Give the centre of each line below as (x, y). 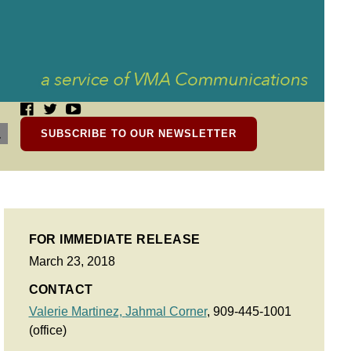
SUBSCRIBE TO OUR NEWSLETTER (139, 134)
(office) (47, 330)
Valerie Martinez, (77, 311)
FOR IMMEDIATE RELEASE (114, 239)
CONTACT (61, 289)
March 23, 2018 (72, 261)
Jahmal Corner (166, 311)
